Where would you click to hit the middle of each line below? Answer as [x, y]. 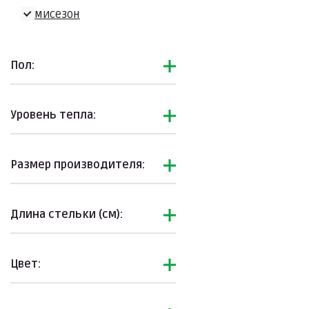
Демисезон [50, 14]
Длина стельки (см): [67, 214]
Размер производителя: [78, 165]
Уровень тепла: [53, 115]
